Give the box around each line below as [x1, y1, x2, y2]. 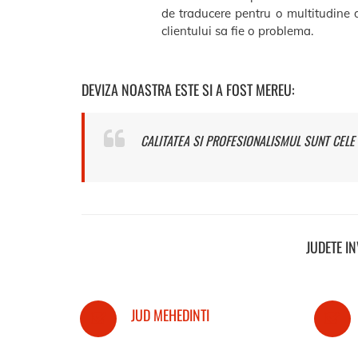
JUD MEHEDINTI [131, 304, 209, 325]
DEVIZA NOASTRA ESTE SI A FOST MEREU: [82, 79, 295, 100]
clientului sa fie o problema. [161, 22, 313, 38]
